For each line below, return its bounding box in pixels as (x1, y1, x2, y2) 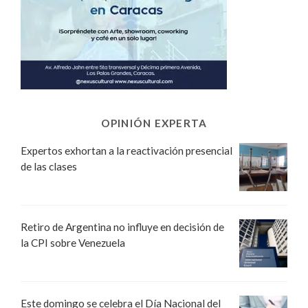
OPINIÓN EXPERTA (100, 117, 208, 130)
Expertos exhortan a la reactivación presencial (21, 144, 232, 157)
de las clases (21, 160, 77, 173)
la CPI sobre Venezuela (21, 236, 125, 250)
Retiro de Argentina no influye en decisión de (21, 221, 224, 234)
